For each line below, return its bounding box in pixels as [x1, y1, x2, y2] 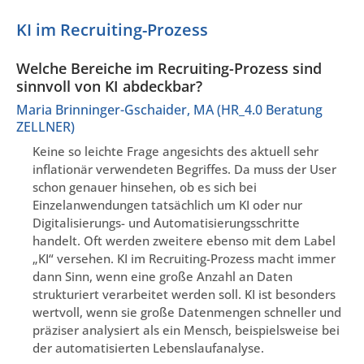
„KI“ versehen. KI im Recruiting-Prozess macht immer [32, 249, 336, 266]
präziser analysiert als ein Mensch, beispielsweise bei [32, 321, 340, 338]
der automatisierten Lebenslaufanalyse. [32, 339, 264, 356]
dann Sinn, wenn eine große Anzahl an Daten [32, 267, 292, 284]
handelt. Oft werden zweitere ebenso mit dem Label [32, 232, 336, 249]
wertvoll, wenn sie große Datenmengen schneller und [32, 303, 341, 320]
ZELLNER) [16, 117, 75, 136]
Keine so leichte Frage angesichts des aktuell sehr [32, 142, 318, 159]
